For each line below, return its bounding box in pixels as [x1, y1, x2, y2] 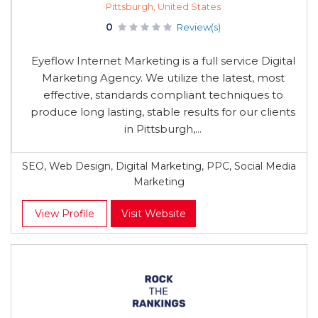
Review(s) [176, 21, 221, 33]
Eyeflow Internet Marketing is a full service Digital [31, 54, 295, 67]
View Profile [35, 207, 94, 220]
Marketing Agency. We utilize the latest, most [41, 71, 285, 84]
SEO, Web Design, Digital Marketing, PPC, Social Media [22, 160, 296, 172]
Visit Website [121, 207, 186, 220]
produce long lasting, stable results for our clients [31, 105, 295, 119]
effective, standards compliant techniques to [43, 88, 283, 102]
